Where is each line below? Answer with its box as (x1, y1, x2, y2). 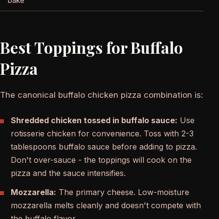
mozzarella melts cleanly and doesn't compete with (11, 200, 201, 211)
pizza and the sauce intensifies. (11, 168, 126, 178)
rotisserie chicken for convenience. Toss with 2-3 (11, 129, 194, 139)
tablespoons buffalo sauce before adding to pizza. (11, 142, 197, 152)
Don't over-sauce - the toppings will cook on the (11, 155, 192, 165)
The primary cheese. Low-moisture (56, 187, 189, 197)
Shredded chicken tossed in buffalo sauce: (11, 115, 177, 126)
